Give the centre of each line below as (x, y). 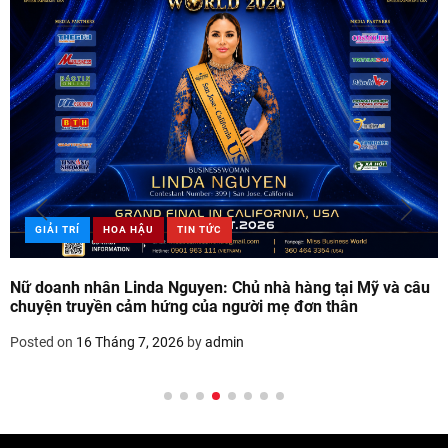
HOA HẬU (128, 229)
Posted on (43, 341)
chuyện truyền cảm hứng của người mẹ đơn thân (184, 306)
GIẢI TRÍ (57, 229)
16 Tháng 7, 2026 (130, 341)
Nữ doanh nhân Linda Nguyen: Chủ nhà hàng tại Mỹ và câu (220, 287)
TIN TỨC (199, 229)
